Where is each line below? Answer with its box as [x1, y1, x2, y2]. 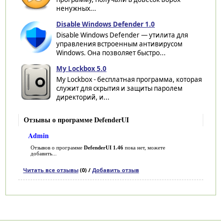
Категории [17, 203, 56, 214]
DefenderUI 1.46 [83, 144, 123, 150]
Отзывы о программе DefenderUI [23, 114, 129, 125]
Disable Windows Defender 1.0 [56, 19, 155, 29]
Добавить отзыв [92, 166, 139, 174]
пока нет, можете [123, 144, 165, 150]
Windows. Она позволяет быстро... [56, 48, 166, 57]
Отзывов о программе [30, 144, 84, 150]
